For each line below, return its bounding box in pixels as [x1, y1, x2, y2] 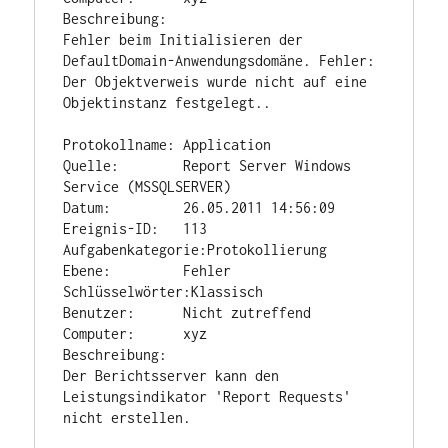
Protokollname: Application [63, 136, 272, 154]
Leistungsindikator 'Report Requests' [63, 388, 352, 406]
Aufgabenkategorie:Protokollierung [63, 241, 328, 259]
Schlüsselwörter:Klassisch [63, 283, 264, 301]
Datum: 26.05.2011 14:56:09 [63, 199, 336, 217]
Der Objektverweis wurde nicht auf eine [63, 73, 368, 91]
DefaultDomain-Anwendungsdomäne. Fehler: [63, 52, 376, 70]
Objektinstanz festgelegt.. [63, 94, 272, 112]
